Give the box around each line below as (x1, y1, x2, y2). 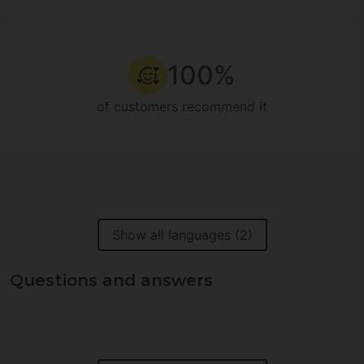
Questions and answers (10, 270, 213, 290)
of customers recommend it (97, 97, 267, 115)
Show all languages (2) (111, 226, 253, 243)
